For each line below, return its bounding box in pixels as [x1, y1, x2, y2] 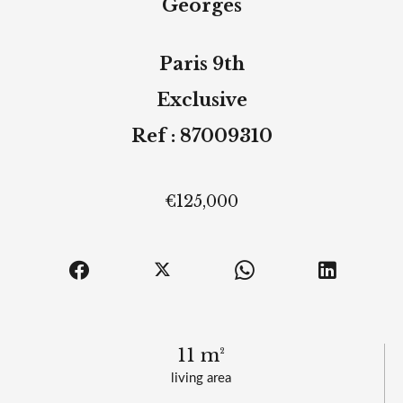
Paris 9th [158, 53, 245, 76]
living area [171, 372, 231, 386]
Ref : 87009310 [130, 125, 273, 148]
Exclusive [156, 89, 247, 112]
